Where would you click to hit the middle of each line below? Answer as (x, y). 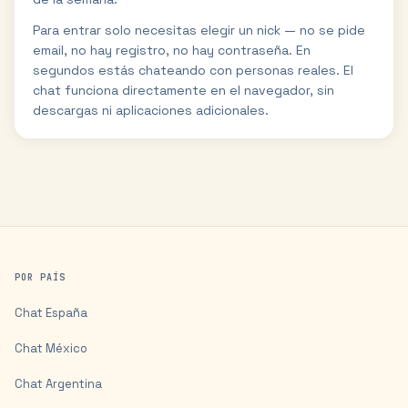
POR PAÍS (40, 277)
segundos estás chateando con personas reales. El (193, 70)
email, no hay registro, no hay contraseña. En (172, 50)
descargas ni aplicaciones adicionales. (151, 110)
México (66, 348)
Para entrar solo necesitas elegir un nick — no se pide (199, 30)
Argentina (74, 384)
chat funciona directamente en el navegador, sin (184, 90)
